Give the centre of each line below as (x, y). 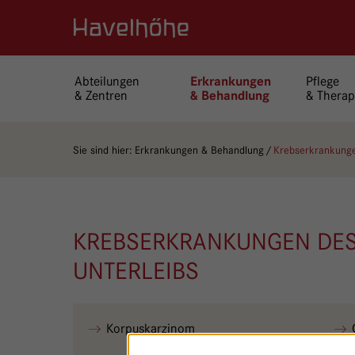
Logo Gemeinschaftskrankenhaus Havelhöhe (193, 27)
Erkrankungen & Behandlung (200, 149)
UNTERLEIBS (136, 271)
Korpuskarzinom (151, 328)
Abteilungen (107, 81)
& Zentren (101, 95)
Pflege (323, 81)
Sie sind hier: (103, 149)
